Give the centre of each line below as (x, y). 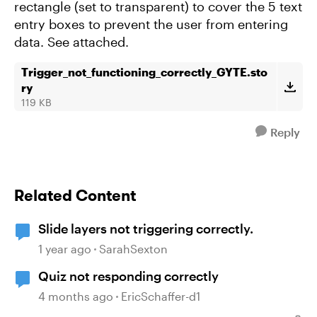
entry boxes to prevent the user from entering (151, 24)
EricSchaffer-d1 (161, 296)
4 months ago (76, 296)
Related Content (75, 195)
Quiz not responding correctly (128, 276)
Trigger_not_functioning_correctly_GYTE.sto (144, 72)
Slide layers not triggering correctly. (146, 229)
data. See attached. (71, 42)
